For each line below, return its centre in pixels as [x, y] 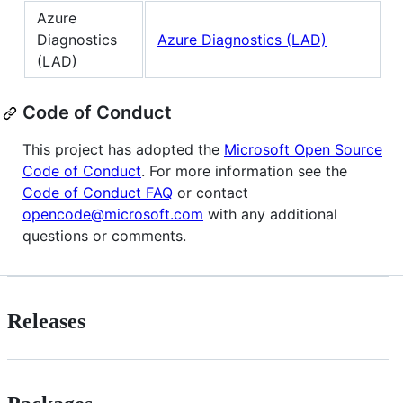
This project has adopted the [123, 150]
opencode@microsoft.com [113, 215]
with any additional [270, 215]
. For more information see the [244, 171]
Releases [46, 322]
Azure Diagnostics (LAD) [242, 40]
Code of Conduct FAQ [98, 193]
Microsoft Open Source [303, 150]
